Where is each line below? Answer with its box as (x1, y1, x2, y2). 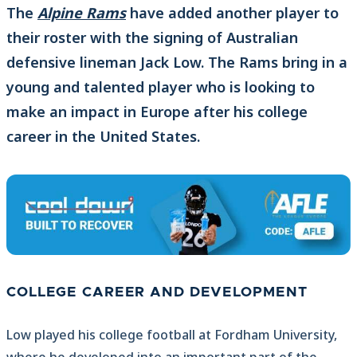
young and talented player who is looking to (6, 77, 315, 97)
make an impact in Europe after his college (6, 102, 308, 122)
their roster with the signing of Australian (6, 28, 298, 48)
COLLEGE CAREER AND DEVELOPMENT (6, 285, 308, 300)
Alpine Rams (37, 3, 126, 23)
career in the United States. (6, 127, 200, 147)
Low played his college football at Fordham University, (6, 326, 337, 344)
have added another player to (126, 3, 339, 23)
